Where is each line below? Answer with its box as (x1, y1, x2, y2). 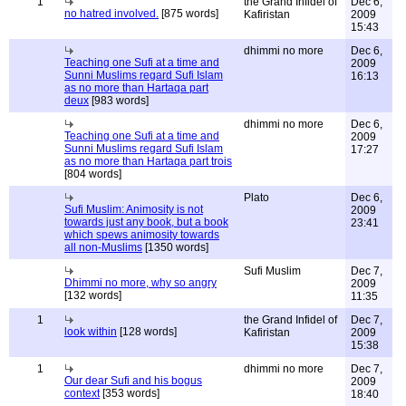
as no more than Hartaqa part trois (64, 155, 232, 168)
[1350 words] (142, 241, 208, 254)
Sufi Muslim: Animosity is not (64, 203, 203, 216)
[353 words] (100, 387, 159, 400)
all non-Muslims (64, 241, 142, 254)
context (64, 387, 100, 400)
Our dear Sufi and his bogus (64, 374, 202, 387)
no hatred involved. (64, 7, 159, 20)
